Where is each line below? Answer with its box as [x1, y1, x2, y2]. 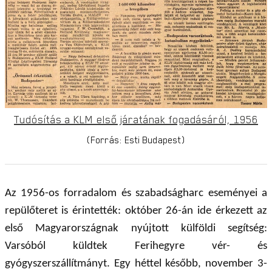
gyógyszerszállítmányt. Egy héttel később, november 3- [4, 257, 268, 270]
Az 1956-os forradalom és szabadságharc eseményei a [4, 187, 268, 199]
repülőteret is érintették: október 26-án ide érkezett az [4, 205, 268, 217]
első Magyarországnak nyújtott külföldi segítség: [4, 222, 268, 234]
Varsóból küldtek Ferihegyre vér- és [4, 240, 268, 252]
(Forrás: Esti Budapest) [87, 134, 185, 145]
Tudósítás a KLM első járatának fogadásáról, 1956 [14, 112, 258, 126]
